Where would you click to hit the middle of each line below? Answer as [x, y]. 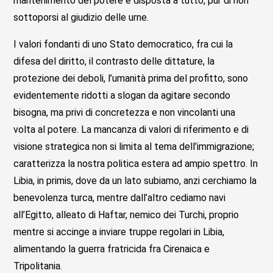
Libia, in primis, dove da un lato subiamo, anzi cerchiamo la [135, 180]
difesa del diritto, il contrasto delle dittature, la [114, 61]
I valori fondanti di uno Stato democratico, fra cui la [123, 44]
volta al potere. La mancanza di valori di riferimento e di [131, 129]
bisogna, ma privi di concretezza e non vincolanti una [125, 112]
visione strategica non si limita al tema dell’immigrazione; [134, 146]
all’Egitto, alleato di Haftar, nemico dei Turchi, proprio [126, 214]
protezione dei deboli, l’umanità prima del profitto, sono [131, 78]
